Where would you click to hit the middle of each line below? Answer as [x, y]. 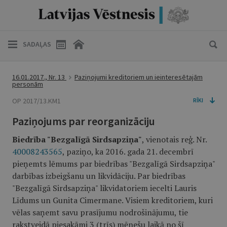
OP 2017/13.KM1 [36, 101]
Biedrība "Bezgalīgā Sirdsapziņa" [77, 139]
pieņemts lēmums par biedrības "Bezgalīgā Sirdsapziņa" [113, 164]
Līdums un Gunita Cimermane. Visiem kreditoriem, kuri [112, 200]
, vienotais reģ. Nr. [174, 139]
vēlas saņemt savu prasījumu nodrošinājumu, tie [100, 212]
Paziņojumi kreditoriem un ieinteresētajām [139, 77]
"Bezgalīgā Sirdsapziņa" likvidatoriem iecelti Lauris [104, 188]
